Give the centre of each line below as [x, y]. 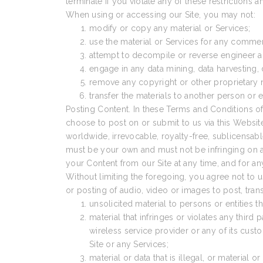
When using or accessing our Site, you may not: [161, 15]
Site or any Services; [129, 244]
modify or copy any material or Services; [170, 28]
